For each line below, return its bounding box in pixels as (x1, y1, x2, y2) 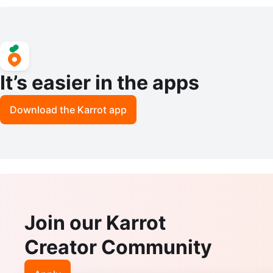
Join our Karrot (24, 210, 166, 235)
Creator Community (24, 235, 212, 259)
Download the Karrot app (10, 103, 127, 116)
